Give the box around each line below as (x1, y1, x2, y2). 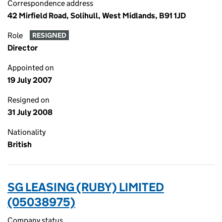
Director (7, 43, 38, 53)
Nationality (7, 127, 46, 137)
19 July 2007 (7, 75, 52, 85)
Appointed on (7, 63, 54, 72)
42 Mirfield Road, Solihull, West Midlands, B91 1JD (7, 11, 186, 20)
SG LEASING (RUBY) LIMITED (7, 180, 164, 194)
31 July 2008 (7, 108, 53, 117)
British (7, 140, 32, 149)
